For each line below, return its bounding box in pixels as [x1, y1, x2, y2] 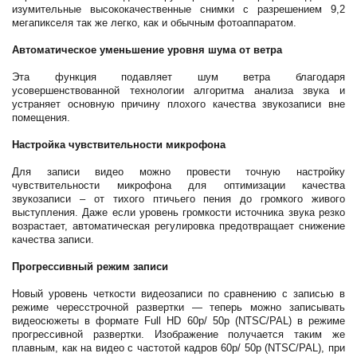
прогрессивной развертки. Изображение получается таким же [12, 328, 345, 340]
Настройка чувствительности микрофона [12, 139, 226, 151]
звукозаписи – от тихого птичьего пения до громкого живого [12, 193, 345, 205]
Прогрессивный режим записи [12, 261, 168, 273]
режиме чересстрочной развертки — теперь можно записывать [12, 301, 345, 313]
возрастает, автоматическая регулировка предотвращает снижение [12, 220, 345, 232]
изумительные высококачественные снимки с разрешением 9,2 [12, 3, 345, 15]
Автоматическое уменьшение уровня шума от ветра [12, 44, 282, 56]
